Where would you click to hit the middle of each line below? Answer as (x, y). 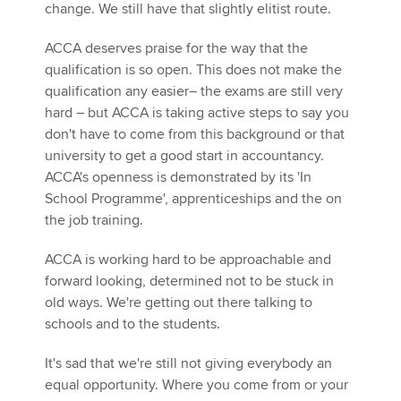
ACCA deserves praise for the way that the (176, 49)
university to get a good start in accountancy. (184, 156)
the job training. (96, 221)
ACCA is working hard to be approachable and (188, 260)
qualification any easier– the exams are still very (194, 92)
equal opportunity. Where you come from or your (196, 385)
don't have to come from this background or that (195, 135)
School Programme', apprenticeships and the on (193, 199)
